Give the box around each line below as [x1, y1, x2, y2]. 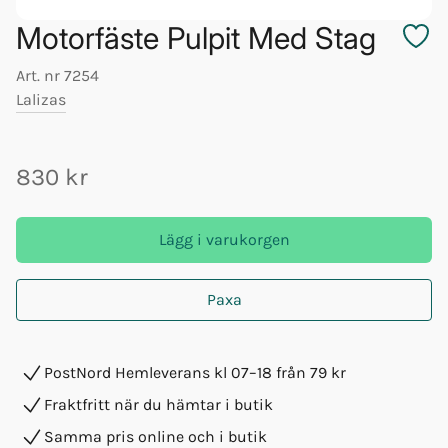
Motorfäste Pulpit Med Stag [16, 20, 376, 56]
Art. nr [16, 66, 64, 85]
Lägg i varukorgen [158, 230, 290, 250]
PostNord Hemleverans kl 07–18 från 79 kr [44, 363, 346, 383]
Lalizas [16, 90, 66, 109]
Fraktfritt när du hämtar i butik [44, 395, 273, 415]
